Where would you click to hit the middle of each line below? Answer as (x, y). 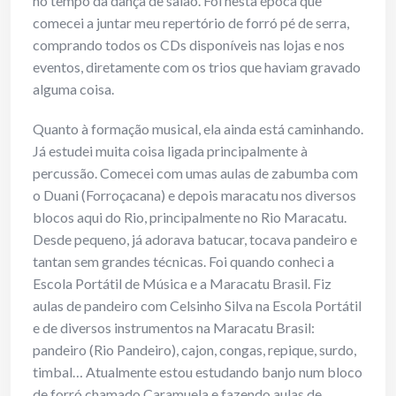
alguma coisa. (73, 89)
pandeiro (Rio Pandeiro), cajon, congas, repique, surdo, (194, 350)
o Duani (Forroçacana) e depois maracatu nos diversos (194, 195)
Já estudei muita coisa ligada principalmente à (170, 151)
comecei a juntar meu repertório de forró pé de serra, (191, 23)
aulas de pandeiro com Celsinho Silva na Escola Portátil (197, 306)
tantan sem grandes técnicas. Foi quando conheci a (183, 262)
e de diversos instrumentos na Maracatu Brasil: (174, 328)
